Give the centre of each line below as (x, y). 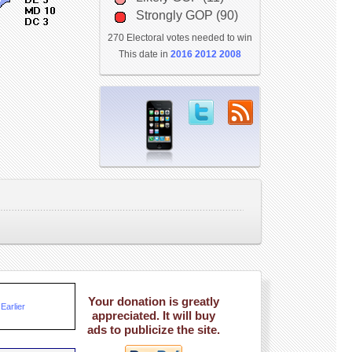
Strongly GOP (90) (187, 15)
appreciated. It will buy (154, 315)
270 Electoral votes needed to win (180, 38)
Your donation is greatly (154, 301)
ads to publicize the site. (154, 330)
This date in (144, 54)
